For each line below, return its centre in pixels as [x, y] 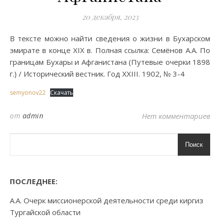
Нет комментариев [176, 116]
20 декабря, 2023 [110, 17]
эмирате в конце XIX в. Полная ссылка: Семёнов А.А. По [110, 50]
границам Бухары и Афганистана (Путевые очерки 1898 [110, 62]
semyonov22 [28, 93]
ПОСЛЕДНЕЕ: [34, 181]
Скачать [62, 93]
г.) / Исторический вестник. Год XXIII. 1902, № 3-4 [97, 74]
